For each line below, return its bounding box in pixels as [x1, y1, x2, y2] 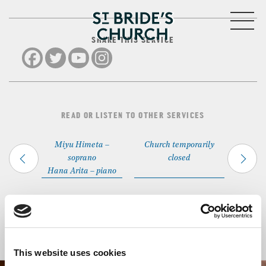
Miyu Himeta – [55, 141, 110, 150]
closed [168, 154, 191, 163]
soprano [68, 154, 97, 163]
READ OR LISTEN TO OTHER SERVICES [61, 112, 205, 121]
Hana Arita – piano [47, 167, 117, 176]
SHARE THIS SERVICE [91, 36, 175, 45]
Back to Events [42, 225, 94, 234]
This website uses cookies [14, 248, 126, 258]
